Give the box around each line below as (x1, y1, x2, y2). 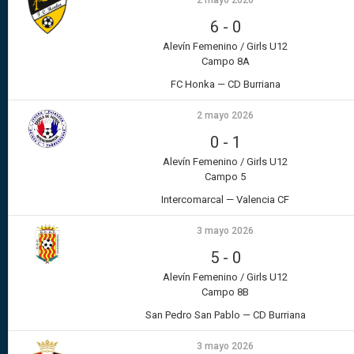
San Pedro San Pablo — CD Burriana (145, 309, 306, 322)
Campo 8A (201, 55, 250, 68)
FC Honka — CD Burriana (170, 78, 281, 91)
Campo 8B (201, 286, 249, 299)
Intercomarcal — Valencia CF (161, 194, 289, 206)
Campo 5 (205, 171, 246, 183)
